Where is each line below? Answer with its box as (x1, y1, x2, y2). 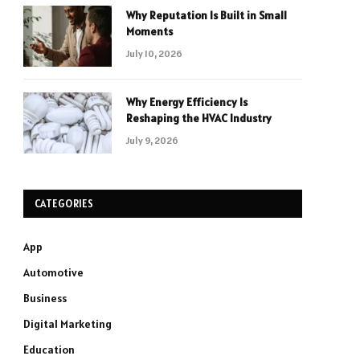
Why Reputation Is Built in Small (126, 8, 287, 22)
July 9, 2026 (126, 134, 178, 146)
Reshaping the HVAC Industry (126, 111, 272, 125)
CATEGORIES (35, 197, 94, 211)
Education (23, 342, 75, 357)
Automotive (23, 265, 84, 280)
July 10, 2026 (126, 47, 182, 59)
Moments (126, 24, 173, 39)
